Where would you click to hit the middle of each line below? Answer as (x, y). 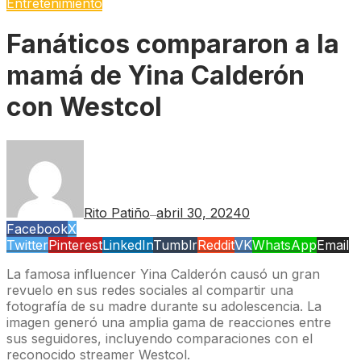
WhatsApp (284, 245)
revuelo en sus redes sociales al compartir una (150, 290)
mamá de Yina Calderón (156, 76)
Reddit (216, 245)
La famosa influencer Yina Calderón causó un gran (163, 274)
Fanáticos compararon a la (173, 44)
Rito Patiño (117, 212)
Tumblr (175, 245)
